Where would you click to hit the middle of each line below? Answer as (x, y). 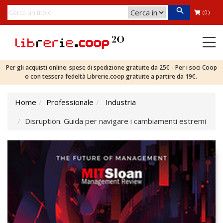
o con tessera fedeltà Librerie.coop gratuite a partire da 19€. (111, 76)
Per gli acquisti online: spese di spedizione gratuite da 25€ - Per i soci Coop (111, 67)
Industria (121, 102)
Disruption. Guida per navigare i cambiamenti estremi (115, 121)
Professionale (70, 102)
